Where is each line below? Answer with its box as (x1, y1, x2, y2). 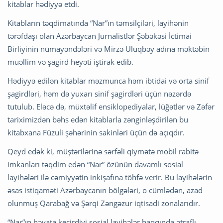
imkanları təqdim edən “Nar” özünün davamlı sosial (7, 159, 183, 169)
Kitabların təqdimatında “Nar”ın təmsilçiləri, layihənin (7, 17, 189, 28)
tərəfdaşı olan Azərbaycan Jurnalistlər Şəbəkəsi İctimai (7, 30, 192, 41)
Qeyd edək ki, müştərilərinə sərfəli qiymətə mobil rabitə (7, 146, 199, 156)
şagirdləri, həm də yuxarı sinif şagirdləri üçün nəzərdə (7, 88, 191, 99)
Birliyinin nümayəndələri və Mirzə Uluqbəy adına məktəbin (7, 43, 210, 54)
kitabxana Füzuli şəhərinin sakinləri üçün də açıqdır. (7, 127, 185, 137)
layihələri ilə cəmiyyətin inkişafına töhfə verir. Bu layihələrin (7, 172, 212, 182)
